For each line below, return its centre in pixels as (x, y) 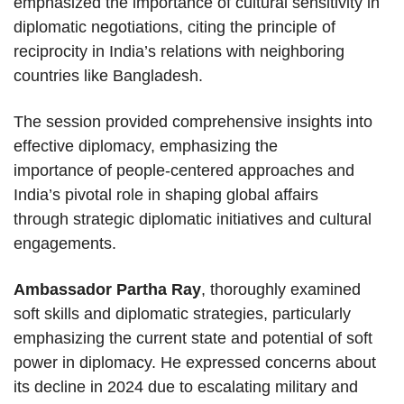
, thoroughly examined (281, 290)
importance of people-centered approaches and (184, 171)
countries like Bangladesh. (108, 76)
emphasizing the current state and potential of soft (193, 339)
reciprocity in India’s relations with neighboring (179, 52)
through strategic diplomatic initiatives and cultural (193, 220)
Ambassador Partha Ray (107, 290)
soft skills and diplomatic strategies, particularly (182, 314)
